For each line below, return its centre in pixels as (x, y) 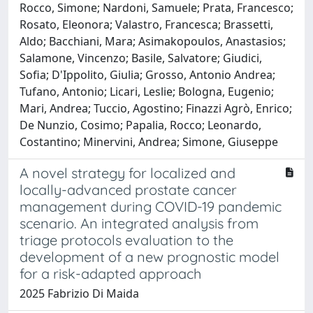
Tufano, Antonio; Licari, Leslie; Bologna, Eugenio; (147, 91)
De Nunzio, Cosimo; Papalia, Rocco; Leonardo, (140, 125)
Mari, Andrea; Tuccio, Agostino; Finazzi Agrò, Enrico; (156, 108)
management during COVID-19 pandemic (151, 206)
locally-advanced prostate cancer (128, 189)
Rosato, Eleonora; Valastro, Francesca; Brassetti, (146, 24)
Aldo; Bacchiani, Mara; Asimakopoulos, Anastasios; (153, 41)
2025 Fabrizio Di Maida (79, 293)
